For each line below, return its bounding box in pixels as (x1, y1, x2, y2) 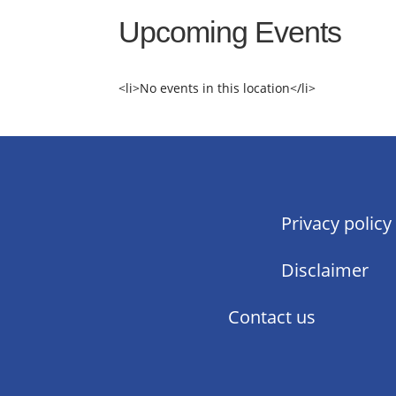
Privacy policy (281, 211, 392, 236)
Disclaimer (281, 258, 369, 283)
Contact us (228, 305, 316, 330)
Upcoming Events (118, 15, 342, 49)
